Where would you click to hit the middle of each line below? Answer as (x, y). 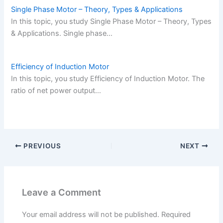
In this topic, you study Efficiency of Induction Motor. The (108, 78)
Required (176, 214)
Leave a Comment (62, 192)
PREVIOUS (41, 146)
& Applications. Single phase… (62, 33)
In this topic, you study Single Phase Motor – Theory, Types (111, 21)
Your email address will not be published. (91, 214)
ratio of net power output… (56, 90)
